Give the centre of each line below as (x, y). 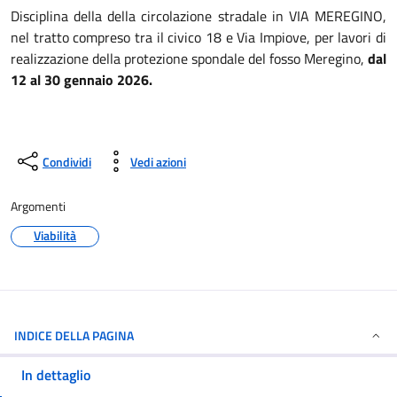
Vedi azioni (158, 161)
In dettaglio (56, 375)
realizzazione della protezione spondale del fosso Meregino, (189, 58)
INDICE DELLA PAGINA (74, 335)
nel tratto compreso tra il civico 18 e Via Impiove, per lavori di (198, 37)
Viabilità (55, 235)
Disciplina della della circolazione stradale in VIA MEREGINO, (198, 16)
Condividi (67, 161)
